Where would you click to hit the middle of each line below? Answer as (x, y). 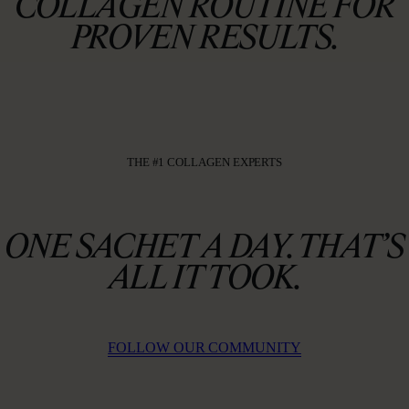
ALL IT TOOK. (204, 279)
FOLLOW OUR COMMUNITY (204, 347)
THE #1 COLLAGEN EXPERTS (204, 163)
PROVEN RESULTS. (204, 40)
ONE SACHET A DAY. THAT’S (204, 248)
